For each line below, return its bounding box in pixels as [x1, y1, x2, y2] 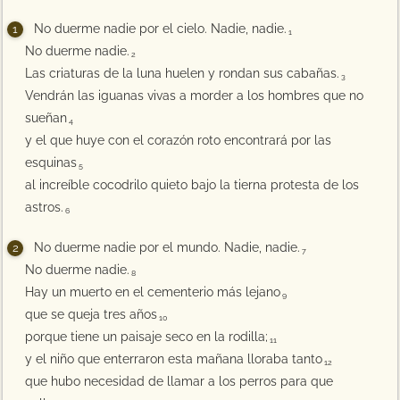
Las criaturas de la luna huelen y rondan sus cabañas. [25, 66, 340, 80]
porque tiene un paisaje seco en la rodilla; [25, 329, 269, 344]
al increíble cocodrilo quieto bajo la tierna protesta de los [25, 178, 360, 192]
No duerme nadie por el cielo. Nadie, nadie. [34, 21, 287, 36]
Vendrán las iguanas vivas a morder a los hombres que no [25, 88, 364, 103]
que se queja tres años [25, 307, 158, 321]
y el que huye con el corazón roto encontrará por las [25, 133, 332, 147]
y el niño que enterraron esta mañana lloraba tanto [25, 352, 323, 366]
